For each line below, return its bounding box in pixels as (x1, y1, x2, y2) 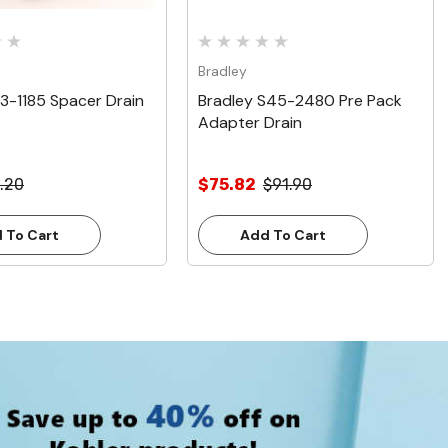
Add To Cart (240, 226, 326, 245)
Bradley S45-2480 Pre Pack (198, 90, 402, 112)
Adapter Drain (198, 112, 302, 134)
